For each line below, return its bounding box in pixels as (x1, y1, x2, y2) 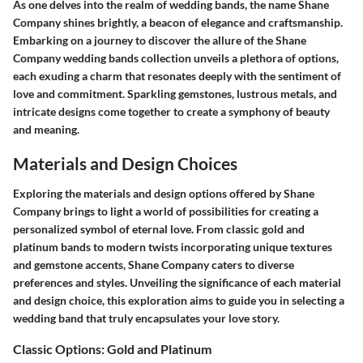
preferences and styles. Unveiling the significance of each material (13, 275, 341, 289)
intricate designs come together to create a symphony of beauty (13, 104, 330, 118)
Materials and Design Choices (13, 152, 237, 173)
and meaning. (13, 122, 79, 136)
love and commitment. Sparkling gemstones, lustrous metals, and (13, 86, 337, 100)
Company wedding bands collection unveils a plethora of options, (13, 50, 339, 65)
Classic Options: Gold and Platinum (13, 341, 211, 357)
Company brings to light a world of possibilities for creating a (13, 204, 318, 218)
